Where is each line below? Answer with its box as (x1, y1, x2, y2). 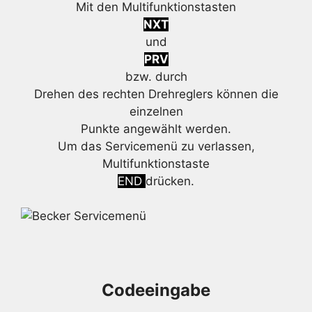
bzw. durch (125, 69, 187, 84)
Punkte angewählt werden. (81, 121, 231, 136)
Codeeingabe (102, 280, 210, 301)
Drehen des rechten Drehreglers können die (33, 86, 279, 101)
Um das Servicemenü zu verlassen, (57, 139, 255, 153)
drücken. (146, 173, 194, 188)
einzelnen (129, 104, 183, 118)
